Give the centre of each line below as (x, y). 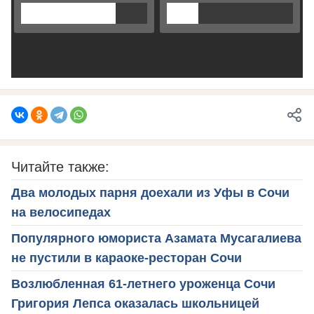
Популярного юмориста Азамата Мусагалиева (156, 238)
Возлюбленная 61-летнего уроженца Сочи (143, 284)
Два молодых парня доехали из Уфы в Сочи (150, 192)
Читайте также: (60, 166)
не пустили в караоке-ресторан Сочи (127, 258)
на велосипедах (61, 212)
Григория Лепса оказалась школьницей (135, 303)
